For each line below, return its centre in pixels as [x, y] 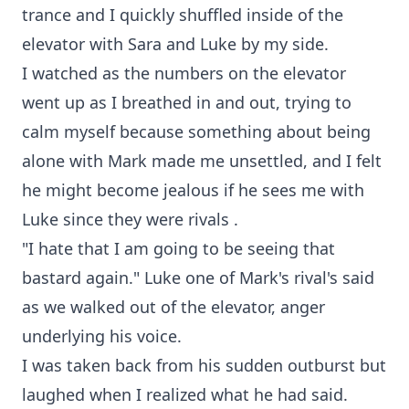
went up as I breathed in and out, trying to [187, 102]
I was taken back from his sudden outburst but [204, 365]
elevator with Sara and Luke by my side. [175, 44]
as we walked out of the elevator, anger [173, 307]
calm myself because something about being [196, 131]
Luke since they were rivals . [130, 219]
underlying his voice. [102, 336]
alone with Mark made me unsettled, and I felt [202, 161]
